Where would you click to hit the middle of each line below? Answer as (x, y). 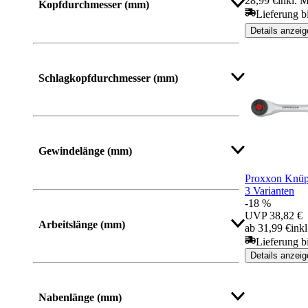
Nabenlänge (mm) (80, 298)
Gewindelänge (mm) (85, 151)
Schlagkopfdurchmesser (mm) (108, 78)
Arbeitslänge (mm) (82, 224)
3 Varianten (269, 190)
